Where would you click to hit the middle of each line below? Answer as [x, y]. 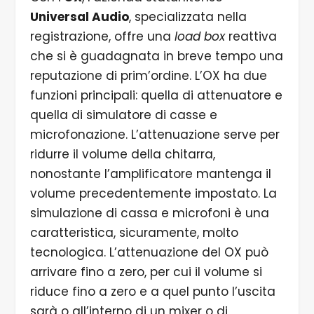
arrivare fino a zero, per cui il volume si [146, 272]
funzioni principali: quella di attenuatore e [156, 96]
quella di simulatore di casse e [123, 115]
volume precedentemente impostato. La [153, 194]
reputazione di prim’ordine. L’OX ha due [148, 76]
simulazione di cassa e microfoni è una [149, 213]
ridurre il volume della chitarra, [122, 155]
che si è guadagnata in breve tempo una [156, 56]
